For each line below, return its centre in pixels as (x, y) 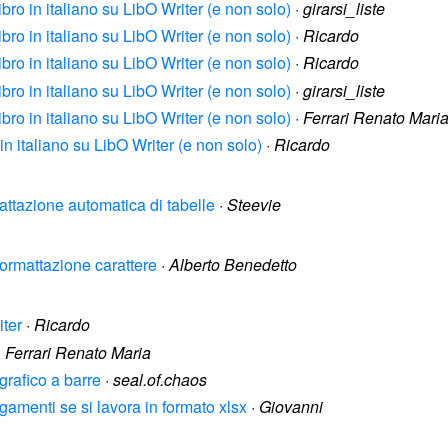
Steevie (254, 205)
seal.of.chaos (160, 379)
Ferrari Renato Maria (78, 352)
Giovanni (291, 406)
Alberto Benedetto (233, 265)
